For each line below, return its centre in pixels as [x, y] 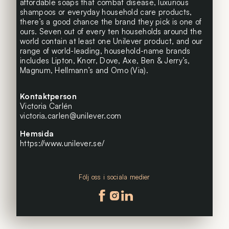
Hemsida [37, 134]
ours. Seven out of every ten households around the [111, 32]
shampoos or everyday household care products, [106, 12]
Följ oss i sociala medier [114, 177]
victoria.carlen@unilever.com [71, 116]
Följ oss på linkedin [159, 194]
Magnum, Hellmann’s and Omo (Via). [84, 71]
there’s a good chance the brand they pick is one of [111, 22]
